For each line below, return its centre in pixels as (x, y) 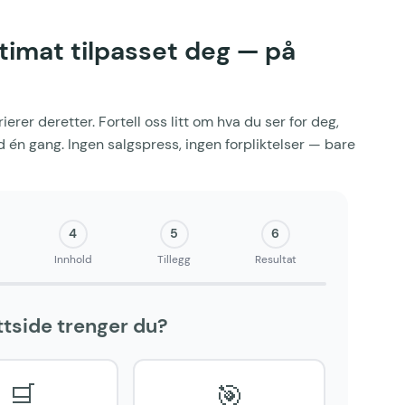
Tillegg (174, 259)
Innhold (73, 259)
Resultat (275, 259)
